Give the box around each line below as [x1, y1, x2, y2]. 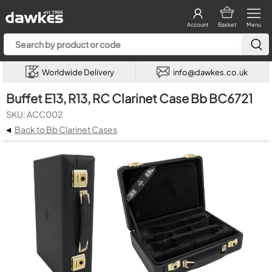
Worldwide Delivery [41, 67, 114, 77]
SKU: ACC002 [6, 109, 63, 120]
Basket [217, 21, 236, 28]
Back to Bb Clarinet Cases [15, 124, 117, 135]
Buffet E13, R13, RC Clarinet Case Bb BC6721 [6, 90, 253, 106]
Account [187, 21, 208, 28]
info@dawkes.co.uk [173, 67, 248, 77]
